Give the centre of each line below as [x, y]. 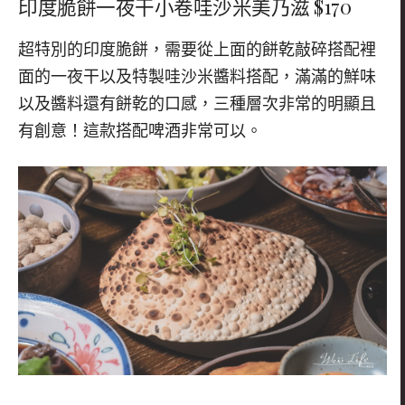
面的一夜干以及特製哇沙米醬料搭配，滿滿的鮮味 [197, 77]
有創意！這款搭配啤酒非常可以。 [140, 132]
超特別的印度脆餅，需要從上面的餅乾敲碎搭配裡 [197, 50]
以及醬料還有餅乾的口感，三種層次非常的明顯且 [197, 104]
